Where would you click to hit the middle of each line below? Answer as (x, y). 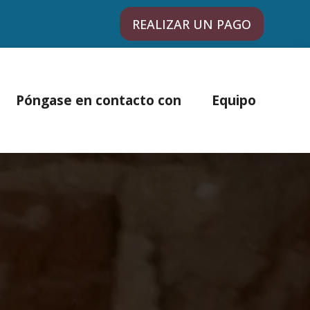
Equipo (234, 100)
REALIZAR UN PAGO (191, 24)
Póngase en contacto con (98, 100)
